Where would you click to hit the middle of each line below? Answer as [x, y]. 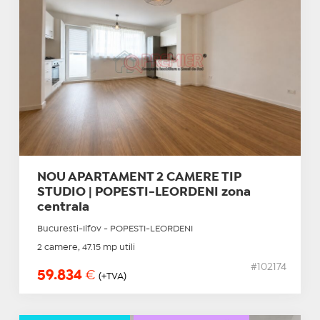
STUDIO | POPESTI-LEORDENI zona [144, 193]
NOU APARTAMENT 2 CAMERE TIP [139, 178]
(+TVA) [112, 277]
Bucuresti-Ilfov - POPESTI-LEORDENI [115, 229]
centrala [63, 208]
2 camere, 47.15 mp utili [86, 248]
